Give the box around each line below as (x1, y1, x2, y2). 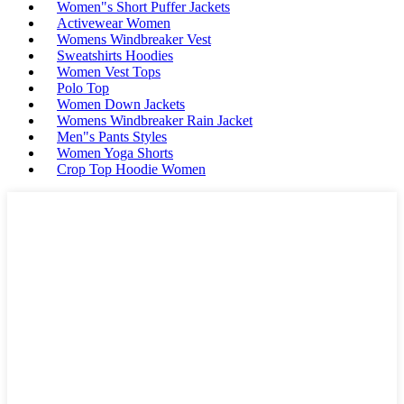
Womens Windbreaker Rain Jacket (57, 113, 252, 129)
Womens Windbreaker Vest (57, 32, 211, 48)
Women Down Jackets (57, 96, 185, 113)
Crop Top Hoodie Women (57, 161, 206, 178)
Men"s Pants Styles (57, 129, 167, 145)
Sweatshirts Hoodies (57, 48, 173, 64)
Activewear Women (57, 15, 170, 32)
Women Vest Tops (57, 64, 161, 80)
